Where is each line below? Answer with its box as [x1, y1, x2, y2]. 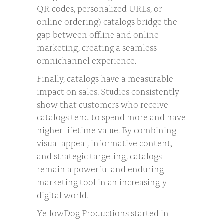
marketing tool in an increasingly [37, 174, 167, 188]
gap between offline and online [37, 27, 159, 40]
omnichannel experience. [37, 53, 136, 66]
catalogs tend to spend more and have [37, 110, 186, 123]
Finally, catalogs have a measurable [37, 71, 173, 84]
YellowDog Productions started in [37, 205, 169, 219]
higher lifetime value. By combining [37, 122, 176, 136]
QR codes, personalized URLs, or [37, 1, 162, 14]
